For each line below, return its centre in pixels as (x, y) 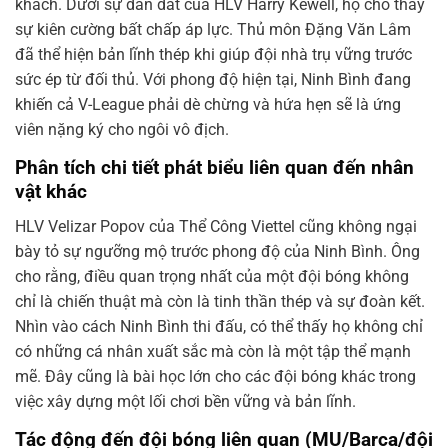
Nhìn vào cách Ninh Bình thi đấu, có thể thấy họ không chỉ (219, 326)
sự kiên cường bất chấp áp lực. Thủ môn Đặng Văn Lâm (213, 30)
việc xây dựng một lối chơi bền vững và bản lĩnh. (185, 401)
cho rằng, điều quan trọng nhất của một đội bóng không (212, 276)
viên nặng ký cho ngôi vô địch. (122, 130)
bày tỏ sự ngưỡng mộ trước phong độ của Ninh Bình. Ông (217, 251)
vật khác (51, 192)
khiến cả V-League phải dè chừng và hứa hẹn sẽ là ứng (208, 105)
